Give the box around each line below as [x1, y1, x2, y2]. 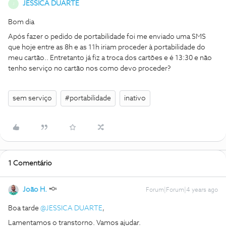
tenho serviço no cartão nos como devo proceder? [8, 65, 173, 72]
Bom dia [8, 19, 34, 26]
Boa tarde [8, 205, 40, 212]
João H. [23, 186, 47, 193]
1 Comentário [8, 160, 52, 167]
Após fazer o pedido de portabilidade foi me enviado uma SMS [8, 33, 206, 40]
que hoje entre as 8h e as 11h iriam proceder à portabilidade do [8, 44, 205, 51]
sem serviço [13, 95, 52, 102]
